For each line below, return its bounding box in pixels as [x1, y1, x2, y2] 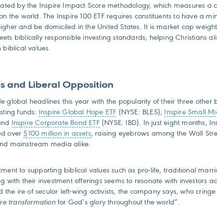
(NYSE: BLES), [116, 108, 165, 116]
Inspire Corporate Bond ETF [11, 119, 100, 127]
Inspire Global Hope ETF [38, 108, 117, 116]
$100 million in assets [23, 129, 91, 138]
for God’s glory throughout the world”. [55, 198, 180, 206]
